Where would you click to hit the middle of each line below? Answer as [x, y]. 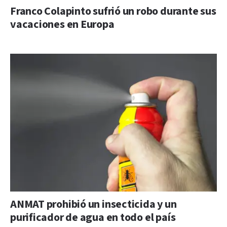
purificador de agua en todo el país [93, 217]
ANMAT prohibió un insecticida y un [93, 204]
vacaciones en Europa [62, 24]
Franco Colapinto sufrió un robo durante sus [113, 11]
